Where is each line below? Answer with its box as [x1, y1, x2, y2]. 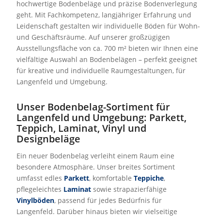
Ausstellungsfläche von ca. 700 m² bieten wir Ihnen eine [16, 44, 198, 53]
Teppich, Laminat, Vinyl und [16, 122, 146, 135]
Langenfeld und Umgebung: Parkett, [16, 111, 186, 124]
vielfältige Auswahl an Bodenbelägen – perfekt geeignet [16, 55, 197, 64]
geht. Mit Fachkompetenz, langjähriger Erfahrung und [16, 10, 191, 19]
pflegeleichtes [16, 184, 63, 194]
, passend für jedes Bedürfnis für [54, 195, 162, 205]
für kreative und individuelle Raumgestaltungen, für [16, 66, 186, 75]
